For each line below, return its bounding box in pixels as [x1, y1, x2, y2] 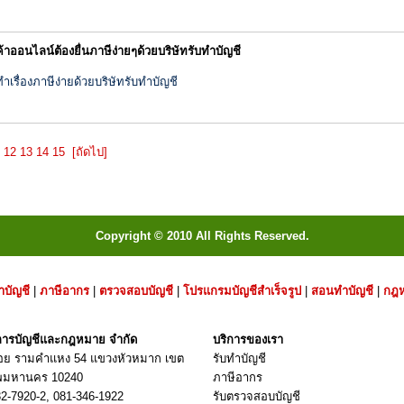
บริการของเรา [213, 333, 283, 347]
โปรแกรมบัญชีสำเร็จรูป [182, 284, 301, 298]
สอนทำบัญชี [310, 284, 373, 298]
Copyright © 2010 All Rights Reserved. [95, 229, 309, 243]
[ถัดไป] [72, 145, 107, 160]
